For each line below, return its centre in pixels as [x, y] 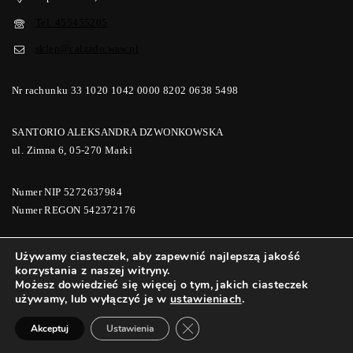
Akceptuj [50, 329]
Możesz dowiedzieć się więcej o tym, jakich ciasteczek [162, 285]
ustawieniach [206, 299]
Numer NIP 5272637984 [67, 192]
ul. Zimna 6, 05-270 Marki [72, 150]
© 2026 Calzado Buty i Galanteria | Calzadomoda [176, 273]
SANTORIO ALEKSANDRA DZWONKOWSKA [118, 132]
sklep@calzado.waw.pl [87, 48]
